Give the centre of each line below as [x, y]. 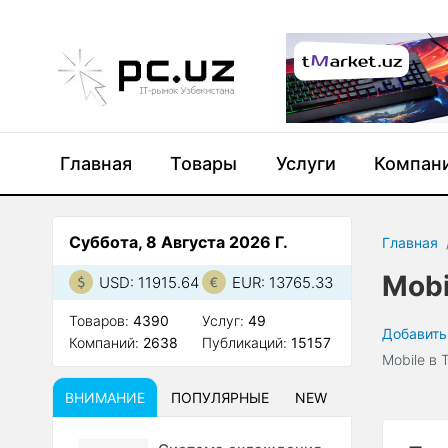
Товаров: [101, 320]
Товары [204, 163]
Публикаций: [247, 342]
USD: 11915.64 [149, 282]
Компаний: [106, 342]
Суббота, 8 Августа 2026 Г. [178, 242]
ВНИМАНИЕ [105, 397]
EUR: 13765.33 [283, 282]
